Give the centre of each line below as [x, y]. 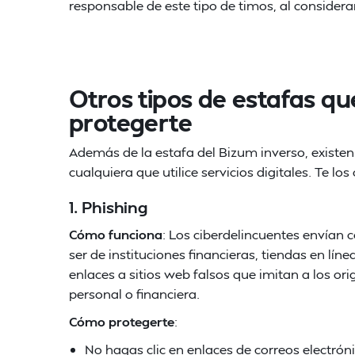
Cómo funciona [116, 234]
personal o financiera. [134, 294]
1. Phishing [109, 207]
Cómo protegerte [122, 321]
